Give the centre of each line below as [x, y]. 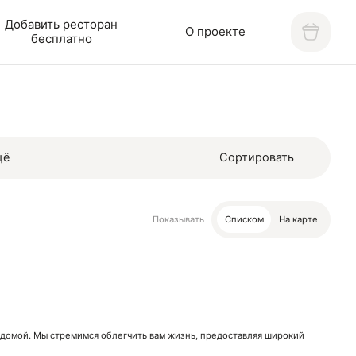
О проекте [215, 32]
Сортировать [256, 158]
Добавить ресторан [61, 25]
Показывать [178, 219]
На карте [298, 219]
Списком [244, 219]
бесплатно [61, 39]
